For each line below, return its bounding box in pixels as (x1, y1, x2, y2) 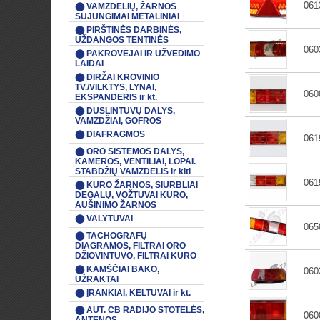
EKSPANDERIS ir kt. (75, 92, 157, 102)
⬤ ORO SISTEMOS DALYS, (75, 146, 184, 156)
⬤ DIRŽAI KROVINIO (75, 72, 159, 82)
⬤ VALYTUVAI (75, 214, 133, 224)
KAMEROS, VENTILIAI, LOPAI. (75, 156, 196, 166)
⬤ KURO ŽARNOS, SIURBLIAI (75, 180, 198, 190)
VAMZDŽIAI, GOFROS (75, 116, 161, 126)
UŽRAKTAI (75, 274, 119, 284)
